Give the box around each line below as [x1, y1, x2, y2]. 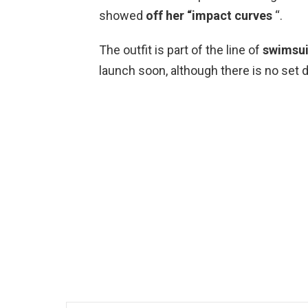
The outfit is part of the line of [99, 42, 263, 57]
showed [99, 8, 146, 23]
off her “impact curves [146, 8, 272, 23]
